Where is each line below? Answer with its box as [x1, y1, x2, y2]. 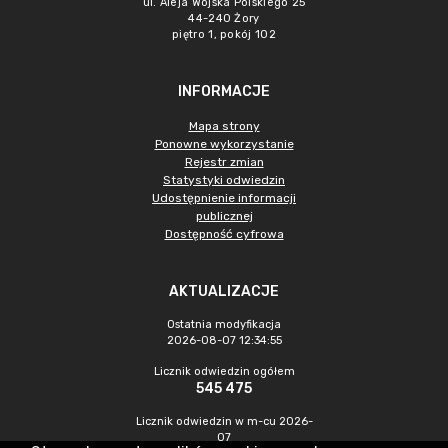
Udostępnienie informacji [152, 191, 296, 205]
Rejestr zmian [184, 155, 264, 169]
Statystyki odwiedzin [163, 173, 285, 187]
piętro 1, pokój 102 [172, 28, 276, 41]
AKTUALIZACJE [169, 283, 279, 300]
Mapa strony [188, 119, 260, 133]
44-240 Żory [188, 12, 260, 25]
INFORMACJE [178, 83, 270, 100]
